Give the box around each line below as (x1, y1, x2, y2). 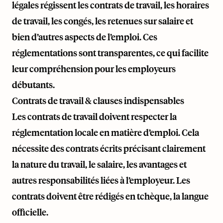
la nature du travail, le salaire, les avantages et (12, 158, 187, 170)
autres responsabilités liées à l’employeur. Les (12, 174, 190, 186)
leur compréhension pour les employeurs (12, 63, 176, 75)
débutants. (12, 79, 55, 91)
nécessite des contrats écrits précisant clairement (12, 142, 206, 154)
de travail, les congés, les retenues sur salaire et (12, 15, 193, 27)
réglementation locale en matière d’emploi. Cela (12, 126, 199, 138)
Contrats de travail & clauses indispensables (12, 95, 184, 107)
